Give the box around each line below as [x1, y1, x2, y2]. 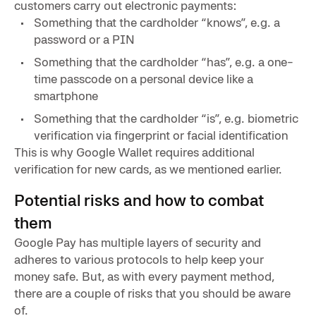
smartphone [34, 87, 98, 103]
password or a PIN [34, 31, 135, 47]
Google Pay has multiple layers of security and [14, 234, 261, 250]
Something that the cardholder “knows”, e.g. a [34, 14, 280, 30]
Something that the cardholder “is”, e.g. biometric [34, 110, 298, 126]
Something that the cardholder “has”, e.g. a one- [34, 54, 293, 69]
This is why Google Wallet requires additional [14, 144, 255, 159]
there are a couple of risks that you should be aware [14, 285, 291, 300]
